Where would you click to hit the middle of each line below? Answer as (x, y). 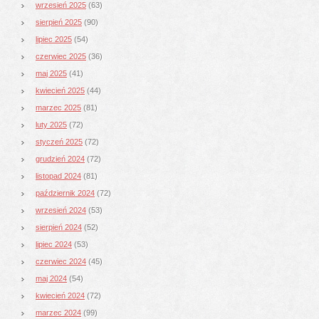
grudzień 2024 (60, 158)
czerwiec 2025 (61, 56)
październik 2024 (65, 193)
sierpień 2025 (59, 22)
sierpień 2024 (59, 227)
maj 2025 (51, 73)
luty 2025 (51, 124)
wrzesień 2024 (61, 210)
